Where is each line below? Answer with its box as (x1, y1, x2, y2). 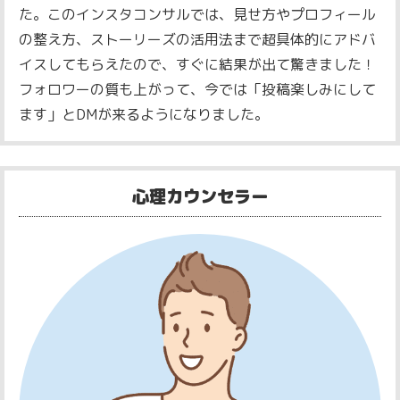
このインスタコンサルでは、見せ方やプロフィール (46, 4, 376, 25)
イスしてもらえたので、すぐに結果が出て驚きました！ (19, 54, 376, 75)
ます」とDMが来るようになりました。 (19, 104, 269, 125)
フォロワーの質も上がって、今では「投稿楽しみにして (19, 79, 376, 100)
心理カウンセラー (132, 183, 268, 208)
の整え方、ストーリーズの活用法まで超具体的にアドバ (19, 29, 376, 50)
